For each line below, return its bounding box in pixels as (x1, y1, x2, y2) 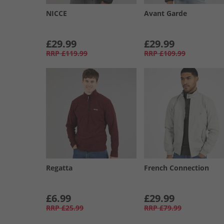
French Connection (143, 162, 209, 172)
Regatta (46, 162, 72, 172)
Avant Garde (143, 8, 187, 18)
